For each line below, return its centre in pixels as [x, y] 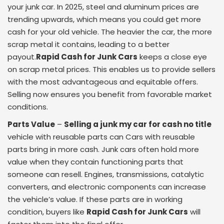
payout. [22, 57]
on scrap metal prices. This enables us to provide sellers [111, 69]
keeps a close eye [172, 57]
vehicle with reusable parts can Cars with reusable [101, 137]
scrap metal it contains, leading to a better [88, 44]
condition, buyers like [47, 212]
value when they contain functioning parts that [95, 162]
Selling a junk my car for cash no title [138, 124]
